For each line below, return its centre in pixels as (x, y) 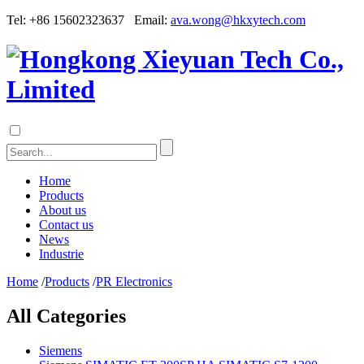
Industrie (61, 253)
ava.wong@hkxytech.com (238, 20)
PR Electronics (134, 281)
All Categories (66, 316)
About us (63, 210)
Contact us (66, 224)
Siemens (61, 350)
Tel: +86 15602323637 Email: (89, 20)
